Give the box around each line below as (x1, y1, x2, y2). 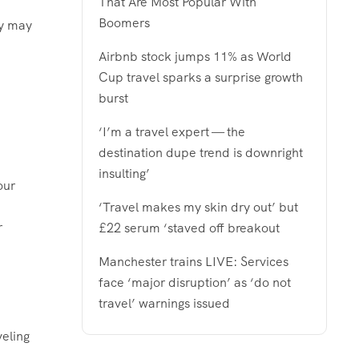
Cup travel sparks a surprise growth (99, 68, 303, 86)
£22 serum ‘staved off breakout (99, 219, 280, 236)
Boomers (99, 14, 150, 31)
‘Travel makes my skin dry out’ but (99, 198, 298, 216)
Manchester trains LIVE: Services (99, 252, 288, 270)
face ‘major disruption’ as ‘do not (99, 273, 291, 291)
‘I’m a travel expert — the (99, 123, 245, 140)
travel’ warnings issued (99, 294, 230, 312)
